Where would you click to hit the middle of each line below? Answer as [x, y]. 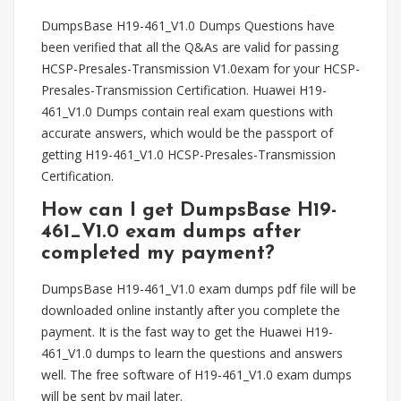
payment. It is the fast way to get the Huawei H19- [187, 332]
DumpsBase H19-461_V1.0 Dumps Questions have [188, 26]
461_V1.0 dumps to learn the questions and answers [192, 353]
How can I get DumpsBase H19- [189, 211]
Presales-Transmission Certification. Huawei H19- [184, 90]
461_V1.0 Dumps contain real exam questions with [187, 111]
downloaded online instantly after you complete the [191, 310]
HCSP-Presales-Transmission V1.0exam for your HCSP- [200, 68]
